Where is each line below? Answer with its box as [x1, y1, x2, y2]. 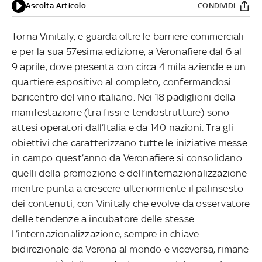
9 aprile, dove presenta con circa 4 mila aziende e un [12, 60, 246, 73]
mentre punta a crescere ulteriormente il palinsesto [12, 182, 244, 194]
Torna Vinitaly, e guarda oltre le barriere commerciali [12, 30, 244, 42]
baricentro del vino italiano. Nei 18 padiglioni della [12, 91, 236, 103]
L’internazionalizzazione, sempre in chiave [12, 227, 199, 240]
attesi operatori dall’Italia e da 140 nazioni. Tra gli [12, 121, 233, 133]
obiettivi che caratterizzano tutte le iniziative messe [12, 136, 247, 149]
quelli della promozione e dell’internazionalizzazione [12, 167, 247, 179]
